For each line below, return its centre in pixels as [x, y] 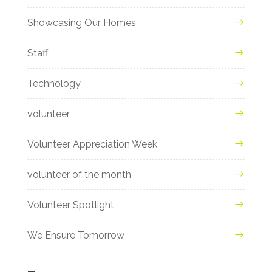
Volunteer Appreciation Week [92, 144]
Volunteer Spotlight [70, 205]
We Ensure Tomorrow [76, 235]
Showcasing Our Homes [81, 22]
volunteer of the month [79, 174]
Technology [54, 83]
